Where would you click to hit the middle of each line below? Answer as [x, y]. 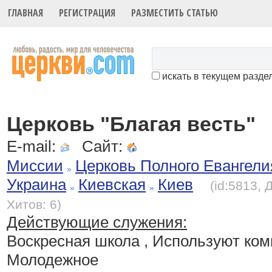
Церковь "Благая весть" [131, 124]
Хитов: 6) [34, 205]
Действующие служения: [97, 223]
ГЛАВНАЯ [26, 13]
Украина [36, 185]
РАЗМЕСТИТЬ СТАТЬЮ [175, 13]
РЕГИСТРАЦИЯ [87, 13]
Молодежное [53, 260]
